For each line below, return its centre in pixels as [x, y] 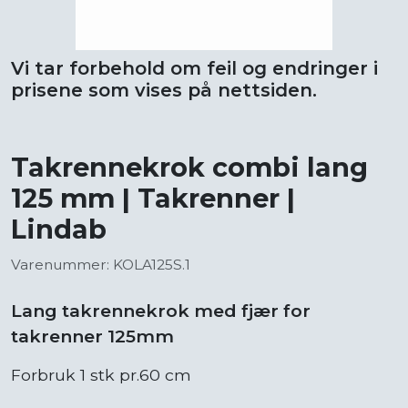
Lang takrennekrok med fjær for [161, 310]
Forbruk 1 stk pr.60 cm [101, 374]
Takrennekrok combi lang [189, 167]
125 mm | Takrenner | [153, 198]
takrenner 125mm [92, 336]
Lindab [59, 229]
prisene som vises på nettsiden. [164, 90]
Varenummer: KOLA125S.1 [101, 264]
